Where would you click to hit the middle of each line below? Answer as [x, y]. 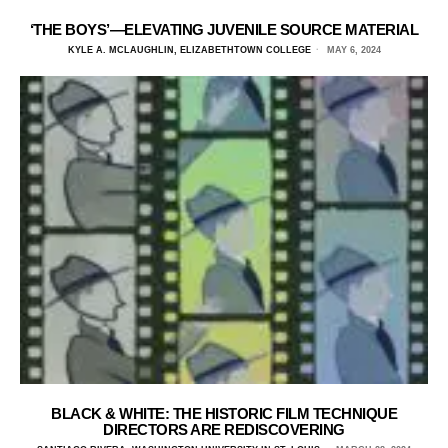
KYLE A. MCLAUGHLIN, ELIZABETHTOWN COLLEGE [189, 50]
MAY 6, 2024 [352, 50]
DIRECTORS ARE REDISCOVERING [224, 429]
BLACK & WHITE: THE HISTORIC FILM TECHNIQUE [224, 413]
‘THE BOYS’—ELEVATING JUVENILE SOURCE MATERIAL [224, 30]
